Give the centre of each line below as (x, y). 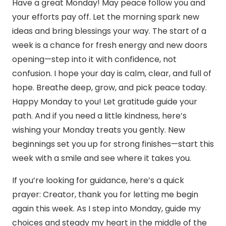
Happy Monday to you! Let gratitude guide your (105, 102)
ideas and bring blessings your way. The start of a (109, 31)
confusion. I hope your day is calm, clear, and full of (112, 74)
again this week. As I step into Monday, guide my (106, 209)
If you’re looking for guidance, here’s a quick (98, 181)
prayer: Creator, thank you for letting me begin (105, 195)
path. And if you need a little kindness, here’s (99, 116)
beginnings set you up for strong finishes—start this (113, 144)
